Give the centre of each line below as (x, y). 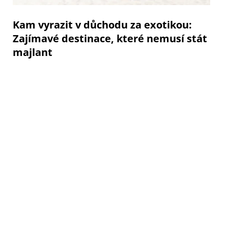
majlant (33, 52)
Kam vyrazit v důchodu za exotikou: (102, 24)
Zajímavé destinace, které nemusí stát (110, 38)
